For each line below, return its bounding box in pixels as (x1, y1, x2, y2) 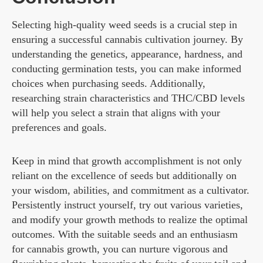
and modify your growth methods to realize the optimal (12, 213, 248, 225)
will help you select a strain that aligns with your (12, 106, 220, 119)
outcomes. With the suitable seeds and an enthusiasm (12, 228, 238, 240)
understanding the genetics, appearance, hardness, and (12, 48, 242, 60)
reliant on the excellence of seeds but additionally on (12, 169, 237, 181)
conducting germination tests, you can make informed (12, 62, 241, 75)
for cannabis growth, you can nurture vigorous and (12, 242, 228, 255)
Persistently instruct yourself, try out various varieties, (12, 198, 243, 211)
